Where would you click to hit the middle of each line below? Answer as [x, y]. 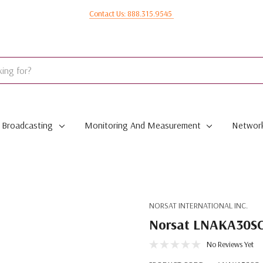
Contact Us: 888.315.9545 [131, 14]
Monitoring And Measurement [142, 125]
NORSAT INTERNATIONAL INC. [198, 205]
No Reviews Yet [230, 244]
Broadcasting [27, 125]
